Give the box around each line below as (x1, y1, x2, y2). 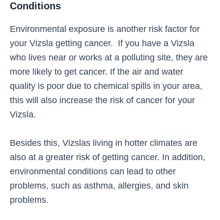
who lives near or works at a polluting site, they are (10, 52, 208, 63)
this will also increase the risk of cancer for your (10, 95, 195, 106)
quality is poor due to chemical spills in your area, (10, 81, 202, 91)
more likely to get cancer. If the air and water (10, 66, 183, 77)
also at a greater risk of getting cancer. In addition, (10, 152, 205, 163)
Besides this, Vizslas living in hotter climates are (10, 137, 197, 148)
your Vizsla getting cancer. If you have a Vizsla (10, 38, 194, 49)
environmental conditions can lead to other (10, 166, 176, 177)
